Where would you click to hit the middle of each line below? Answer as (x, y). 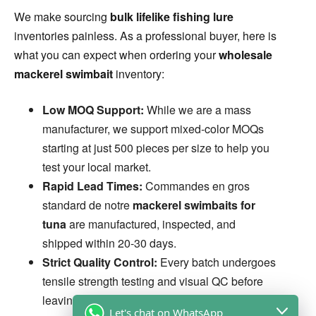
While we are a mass (197, 109)
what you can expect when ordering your (116, 54)
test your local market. (97, 166)
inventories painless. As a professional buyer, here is (145, 35)
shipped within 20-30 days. (109, 243)
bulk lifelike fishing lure (172, 16)
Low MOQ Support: (93, 109)
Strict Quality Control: (100, 262)
